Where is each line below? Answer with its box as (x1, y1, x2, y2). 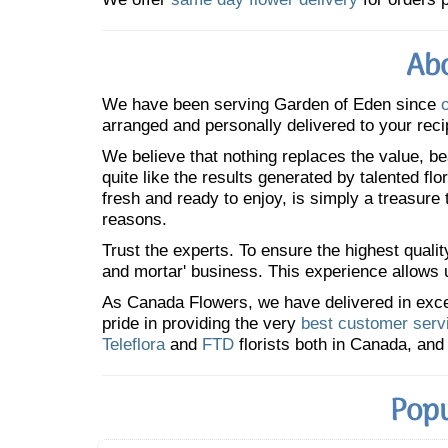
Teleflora (102, 335, 165, 354)
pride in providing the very (102, 314, 301, 333)
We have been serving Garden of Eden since (102, 95, 441, 114)
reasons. (102, 210, 167, 229)
